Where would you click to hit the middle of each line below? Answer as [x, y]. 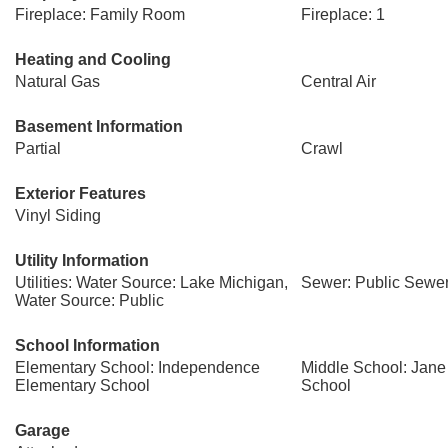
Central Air [338, 81]
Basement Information [99, 126]
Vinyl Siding [58, 215]
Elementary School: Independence [137, 367]
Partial [38, 148]
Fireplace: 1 [342, 14]
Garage [42, 430]
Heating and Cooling [93, 59]
